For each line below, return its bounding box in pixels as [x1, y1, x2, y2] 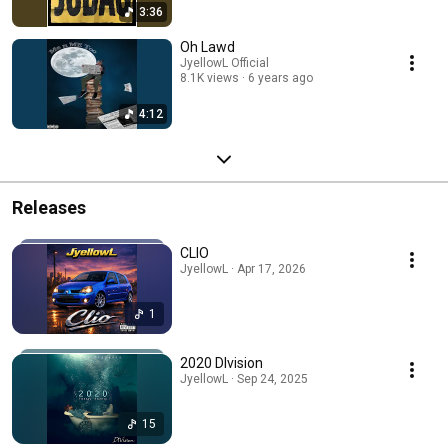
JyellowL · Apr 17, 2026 [180, 261, 306, 276]
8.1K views [180, 70, 239, 85]
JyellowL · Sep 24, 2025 [180, 371, 308, 386]
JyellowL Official [180, 55, 269, 70]
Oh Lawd [180, 38, 235, 55]
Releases [12, 196, 86, 218]
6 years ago [248, 70, 313, 85]
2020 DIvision [180, 354, 263, 371]
